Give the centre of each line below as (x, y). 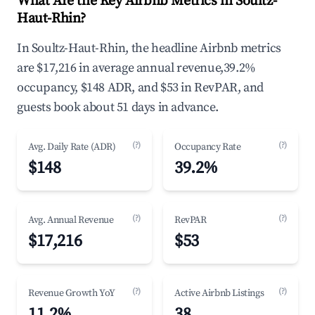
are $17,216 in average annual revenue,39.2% (136, 68)
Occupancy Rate (208, 147)
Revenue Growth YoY (72, 293)
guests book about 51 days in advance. (118, 107)
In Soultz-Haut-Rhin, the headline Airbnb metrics (149, 48)
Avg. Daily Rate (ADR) (72, 147)
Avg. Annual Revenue (71, 220)
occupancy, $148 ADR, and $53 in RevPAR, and (140, 88)
